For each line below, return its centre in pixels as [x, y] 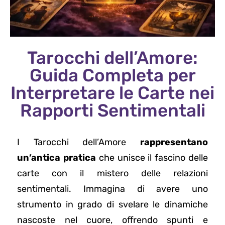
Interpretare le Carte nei [113, 93]
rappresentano [174, 142]
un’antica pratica [57, 158]
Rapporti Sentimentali [113, 111]
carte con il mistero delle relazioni [113, 174]
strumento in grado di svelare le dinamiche [113, 205]
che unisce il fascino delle [152, 158]
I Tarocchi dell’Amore [79, 142]
